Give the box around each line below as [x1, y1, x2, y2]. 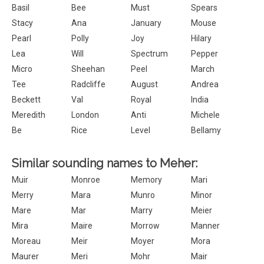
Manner [190, 221, 220, 230]
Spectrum [131, 49, 169, 58]
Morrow [131, 221, 160, 230]
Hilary [190, 34, 212, 43]
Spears [190, 3, 217, 12]
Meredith [12, 110, 45, 120]
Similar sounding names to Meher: [12, 156, 197, 170]
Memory [131, 175, 163, 184]
